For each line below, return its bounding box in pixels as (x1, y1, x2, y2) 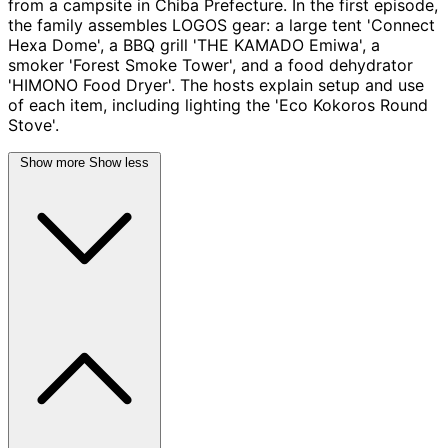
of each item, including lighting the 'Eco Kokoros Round (8, 94, 428, 115)
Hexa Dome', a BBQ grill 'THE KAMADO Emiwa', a (8, 34, 380, 55)
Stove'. (8, 114, 59, 135)
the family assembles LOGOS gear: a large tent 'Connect (8, 14, 435, 35)
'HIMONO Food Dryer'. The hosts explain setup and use (8, 74, 424, 95)
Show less (89, 154, 149, 170)
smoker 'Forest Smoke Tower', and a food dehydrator (8, 54, 413, 75)
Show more (20, 154, 85, 170)
